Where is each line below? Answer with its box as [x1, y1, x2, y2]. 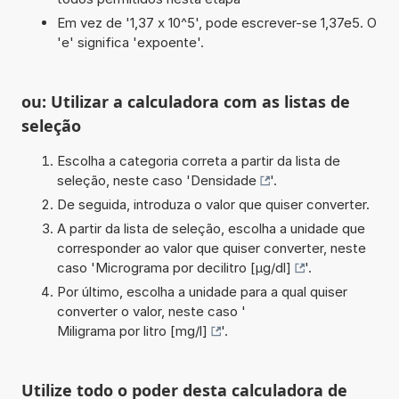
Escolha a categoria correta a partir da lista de [56, 151, 340, 169]
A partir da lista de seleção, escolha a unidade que [56, 219, 365, 237]
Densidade [190, 171, 256, 189]
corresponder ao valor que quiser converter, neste [56, 239, 366, 256]
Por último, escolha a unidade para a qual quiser [56, 282, 347, 300]
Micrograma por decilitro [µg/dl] [94, 258, 291, 276]
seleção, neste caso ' [56, 171, 191, 189]
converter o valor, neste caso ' [56, 302, 246, 320]
